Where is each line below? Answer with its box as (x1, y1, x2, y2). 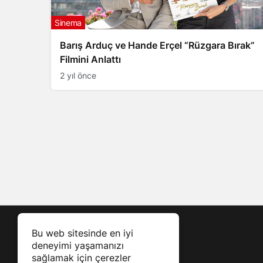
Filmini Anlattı (60, 53, 121, 66)
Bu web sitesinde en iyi (32, 227, 133, 239)
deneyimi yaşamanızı (32, 240, 124, 251)
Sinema (55, 18, 82, 28)
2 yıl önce (60, 70, 96, 81)
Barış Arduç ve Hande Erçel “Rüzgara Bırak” (60, 39, 255, 52)
